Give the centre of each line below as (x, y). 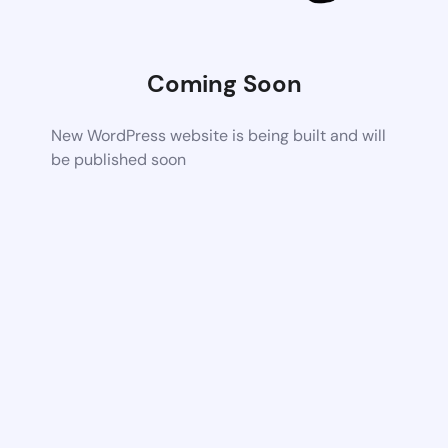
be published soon (119, 159)
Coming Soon (224, 83)
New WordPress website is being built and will (219, 135)
